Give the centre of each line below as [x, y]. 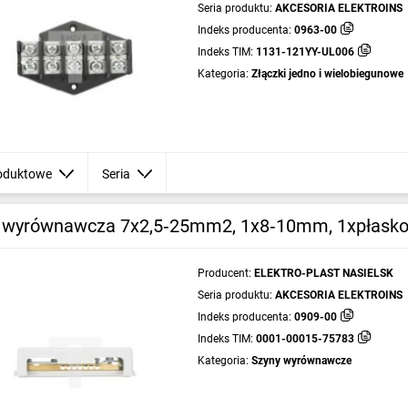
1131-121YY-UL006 [305, 52]
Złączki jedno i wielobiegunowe [327, 74]
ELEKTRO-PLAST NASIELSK [323, 273]
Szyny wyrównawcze [301, 361]
